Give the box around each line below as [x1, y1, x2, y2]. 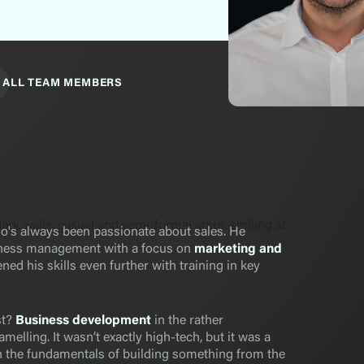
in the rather [150, 314, 223, 327]
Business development [15, 314, 151, 327]
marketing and [193, 243, 282, 256]
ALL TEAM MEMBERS [2, 78, 123, 90]
